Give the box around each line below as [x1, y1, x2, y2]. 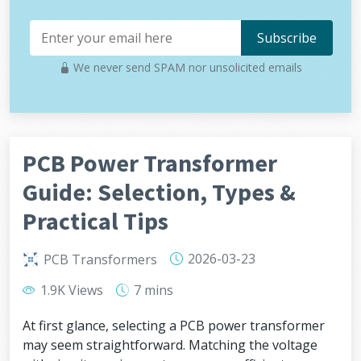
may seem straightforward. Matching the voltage [23, 336, 317, 354]
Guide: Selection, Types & [23, 176, 296, 207]
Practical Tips [23, 205, 168, 236]
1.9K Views [37, 281, 103, 299]
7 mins [131, 281, 173, 299]
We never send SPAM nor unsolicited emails [70, 60, 302, 75]
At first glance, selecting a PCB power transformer [23, 317, 325, 334]
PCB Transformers [44, 250, 157, 268]
